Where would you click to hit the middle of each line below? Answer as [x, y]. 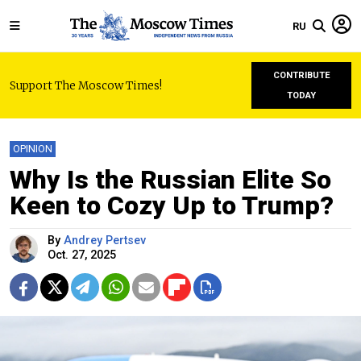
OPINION [33, 149]
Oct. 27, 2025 [82, 255]
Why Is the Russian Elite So [170, 180]
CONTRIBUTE [301, 75]
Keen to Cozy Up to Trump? [172, 205]
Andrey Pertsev [105, 241]
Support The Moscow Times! [86, 85]
